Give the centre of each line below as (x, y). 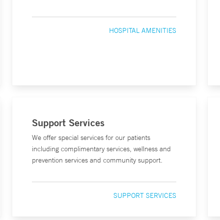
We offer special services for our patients (91, 137)
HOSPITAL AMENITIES (143, 30)
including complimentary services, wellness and (101, 149)
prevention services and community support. (97, 160)
